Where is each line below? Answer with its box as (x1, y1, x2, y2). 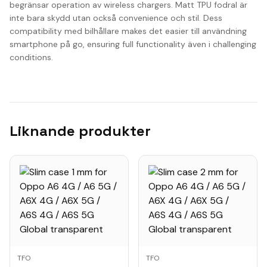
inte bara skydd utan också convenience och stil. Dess (10, 13, 222, 23)
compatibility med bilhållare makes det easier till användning (10, 26, 247, 36)
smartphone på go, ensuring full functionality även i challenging (10, 39, 256, 49)
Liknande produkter (10, 122, 151, 140)
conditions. (10, 52, 53, 63)
